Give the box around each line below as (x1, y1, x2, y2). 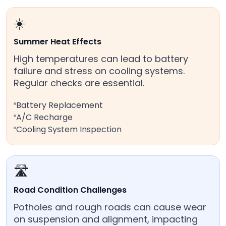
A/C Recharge (16, 111, 73, 124)
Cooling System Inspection (16, 124, 122, 136)
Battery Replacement (16, 99, 103, 111)
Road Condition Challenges (14, 184, 127, 196)
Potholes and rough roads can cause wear (14, 201, 206, 214)
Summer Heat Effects (14, 36, 101, 48)
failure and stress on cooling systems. (14, 65, 185, 78)
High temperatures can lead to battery (14, 52, 188, 66)
